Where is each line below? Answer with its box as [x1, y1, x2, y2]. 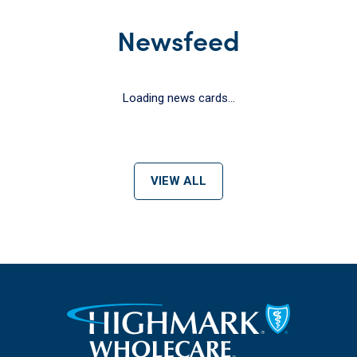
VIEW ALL [151, 174, 206, 188]
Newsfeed [117, 20, 240, 58]
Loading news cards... [122, 91, 235, 105]
